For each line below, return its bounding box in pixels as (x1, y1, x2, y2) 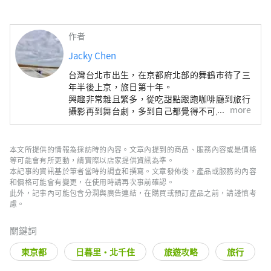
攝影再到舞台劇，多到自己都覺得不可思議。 (68, 104, 242, 117)
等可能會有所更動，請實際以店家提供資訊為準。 (10, 154, 174, 165)
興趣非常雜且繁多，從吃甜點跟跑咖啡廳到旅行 (68, 92, 250, 105)
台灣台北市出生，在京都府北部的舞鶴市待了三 (68, 68, 250, 80)
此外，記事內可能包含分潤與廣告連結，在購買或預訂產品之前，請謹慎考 (10, 187, 256, 198)
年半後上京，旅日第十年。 (68, 80, 172, 93)
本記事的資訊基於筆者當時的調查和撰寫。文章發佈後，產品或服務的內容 (10, 165, 256, 176)
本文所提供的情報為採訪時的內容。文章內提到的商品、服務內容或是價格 (10, 143, 256, 154)
